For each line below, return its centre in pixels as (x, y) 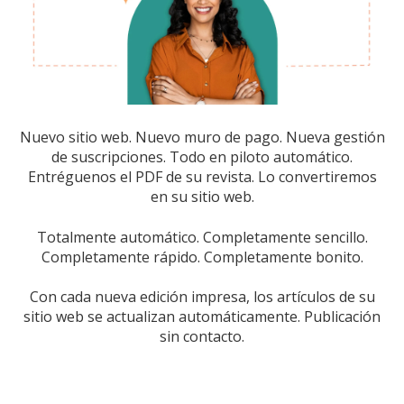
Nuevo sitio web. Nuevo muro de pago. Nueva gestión (202, 138)
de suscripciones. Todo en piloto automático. (202, 157)
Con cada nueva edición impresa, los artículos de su (202, 297)
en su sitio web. (202, 197)
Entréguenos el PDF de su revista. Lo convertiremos (202, 177)
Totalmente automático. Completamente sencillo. (202, 237)
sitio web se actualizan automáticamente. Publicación (202, 317)
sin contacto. (202, 337)
